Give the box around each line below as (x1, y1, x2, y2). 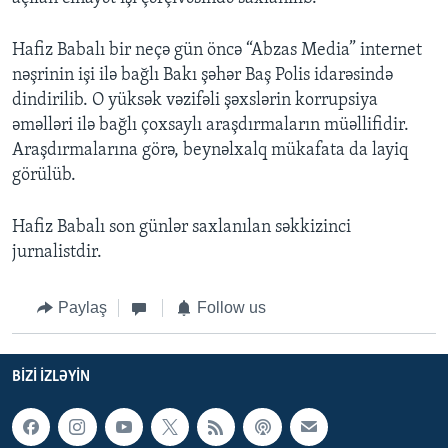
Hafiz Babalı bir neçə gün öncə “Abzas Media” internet (12, 41, 422, 61)
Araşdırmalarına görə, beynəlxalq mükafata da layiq (12, 141, 408, 161)
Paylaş (57, 299, 107, 317)
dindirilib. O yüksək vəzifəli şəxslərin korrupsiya (12, 91, 378, 111)
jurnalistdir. (12, 243, 102, 263)
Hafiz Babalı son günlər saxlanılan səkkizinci (12, 218, 351, 238)
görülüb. (12, 166, 76, 186)
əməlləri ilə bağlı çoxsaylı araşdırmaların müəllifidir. (12, 116, 409, 136)
